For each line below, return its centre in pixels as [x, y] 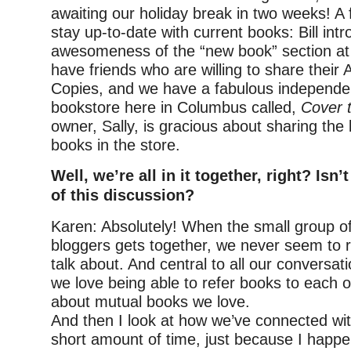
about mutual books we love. [150, 302]
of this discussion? [123, 195]
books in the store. [116, 145]
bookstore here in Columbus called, [176, 108]
